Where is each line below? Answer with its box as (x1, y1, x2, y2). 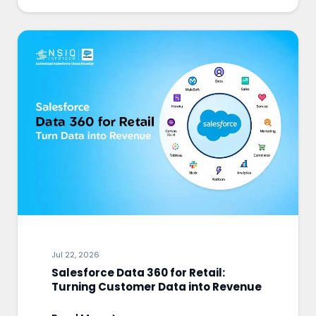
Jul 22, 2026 (51, 249, 99, 261)
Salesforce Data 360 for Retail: (51, 265, 225, 281)
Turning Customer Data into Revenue (51, 279, 262, 295)
